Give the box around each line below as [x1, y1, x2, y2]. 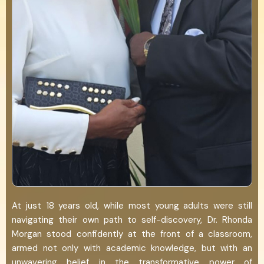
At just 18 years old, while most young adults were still [12, 199, 252, 212]
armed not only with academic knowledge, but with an [12, 242, 252, 254]
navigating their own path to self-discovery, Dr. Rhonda [12, 213, 252, 226]
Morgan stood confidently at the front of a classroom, [12, 227, 252, 240]
